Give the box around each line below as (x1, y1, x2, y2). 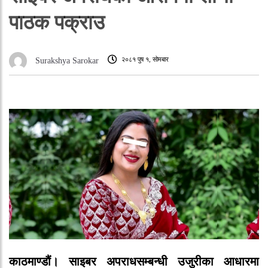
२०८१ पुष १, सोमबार (121, 56, 169, 63)
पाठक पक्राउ (9, 10, 105, 33)
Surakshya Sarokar (35, 56, 99, 65)
